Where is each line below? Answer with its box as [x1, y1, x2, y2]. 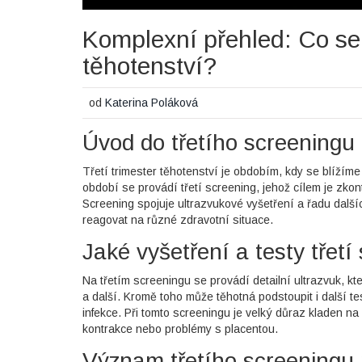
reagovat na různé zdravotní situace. [82, 213, 273, 226]
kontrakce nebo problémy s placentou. [82, 322, 278, 335]
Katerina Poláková [105, 96, 199, 110]
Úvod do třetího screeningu [82, 129, 355, 155]
